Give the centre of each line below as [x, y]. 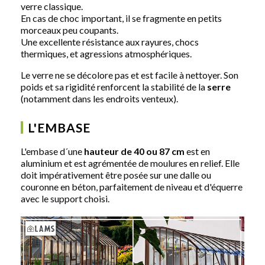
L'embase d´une [51, 151]
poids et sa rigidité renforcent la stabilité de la [114, 86]
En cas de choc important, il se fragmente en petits [121, 18]
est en [197, 151]
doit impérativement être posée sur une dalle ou [116, 174]
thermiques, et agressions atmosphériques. [106, 53]
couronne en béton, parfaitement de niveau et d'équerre [132, 186]
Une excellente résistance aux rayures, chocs [110, 41]
